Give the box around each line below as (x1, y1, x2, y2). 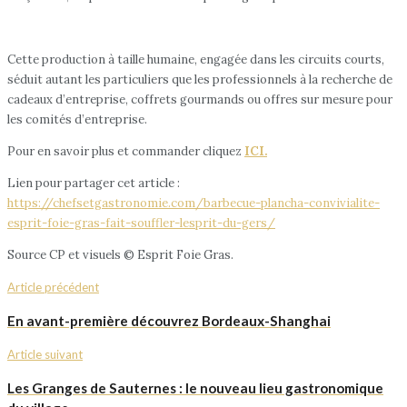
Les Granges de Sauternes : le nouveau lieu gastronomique (7, 380, 383, 397)
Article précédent (7, 279, 99, 294)
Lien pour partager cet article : (7, 174, 180, 191)
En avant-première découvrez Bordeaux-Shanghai (7, 313, 331, 330)
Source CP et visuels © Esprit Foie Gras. (7, 246, 233, 263)
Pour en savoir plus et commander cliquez (7, 143, 244, 159)
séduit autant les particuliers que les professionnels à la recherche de (7, 71, 392, 87)
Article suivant (7, 347, 83, 362)
